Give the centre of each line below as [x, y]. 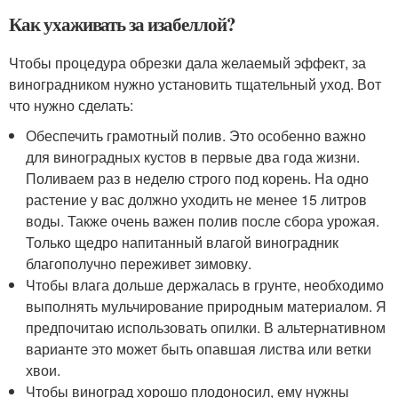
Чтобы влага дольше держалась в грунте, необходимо [205, 284]
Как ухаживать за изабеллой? [122, 24]
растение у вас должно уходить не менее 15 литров [197, 199]
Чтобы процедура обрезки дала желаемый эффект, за [187, 62]
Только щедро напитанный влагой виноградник [183, 242]
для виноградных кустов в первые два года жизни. [193, 156]
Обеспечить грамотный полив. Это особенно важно [196, 135]
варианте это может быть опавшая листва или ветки [199, 348]
